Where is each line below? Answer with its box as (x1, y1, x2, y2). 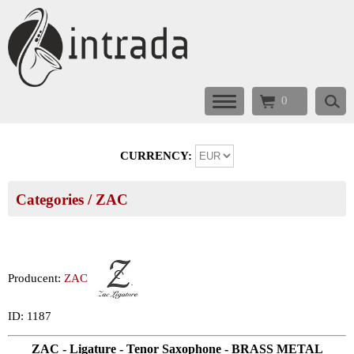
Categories (16, 191, 84, 208)
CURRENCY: (120, 149, 195, 162)
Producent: (8, 271, 64, 284)
